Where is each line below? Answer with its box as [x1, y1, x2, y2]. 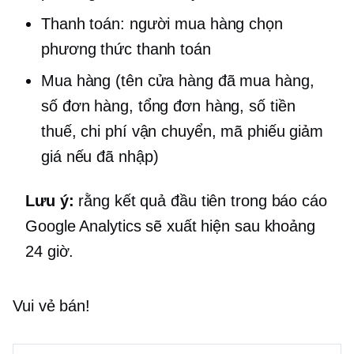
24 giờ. [25, 242, 74, 260]
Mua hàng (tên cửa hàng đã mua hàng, [41, 71, 314, 89]
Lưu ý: [25, 191, 74, 209]
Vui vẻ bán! [13, 296, 90, 314]
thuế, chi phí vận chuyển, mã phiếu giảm [41, 122, 324, 140]
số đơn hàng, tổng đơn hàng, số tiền [41, 96, 296, 115]
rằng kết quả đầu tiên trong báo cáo [73, 191, 327, 209]
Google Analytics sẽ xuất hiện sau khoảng [25, 217, 315, 235]
